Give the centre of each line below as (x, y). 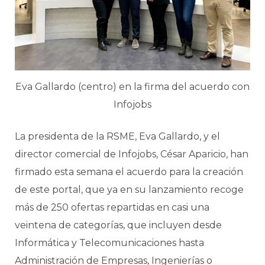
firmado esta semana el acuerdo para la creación (129, 172)
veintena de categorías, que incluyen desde (118, 225)
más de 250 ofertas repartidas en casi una (112, 208)
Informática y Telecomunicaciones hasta (109, 243)
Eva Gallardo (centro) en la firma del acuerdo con (132, 87)
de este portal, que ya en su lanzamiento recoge (129, 190)
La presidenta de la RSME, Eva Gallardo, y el (117, 137)
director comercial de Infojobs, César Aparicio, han (132, 154)
